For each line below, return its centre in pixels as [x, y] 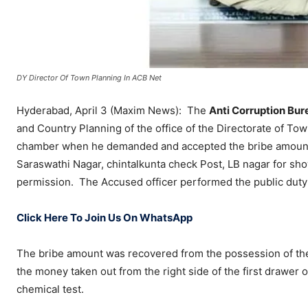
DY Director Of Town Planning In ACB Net [91, 78]
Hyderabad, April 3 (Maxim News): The [113, 111]
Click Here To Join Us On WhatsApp [104, 218]
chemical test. [50, 289]
